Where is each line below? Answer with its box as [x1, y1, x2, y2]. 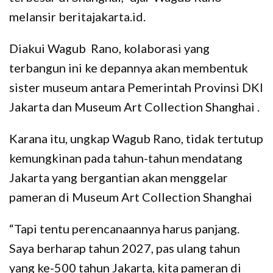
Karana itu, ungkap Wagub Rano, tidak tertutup [9, 130, 263, 146]
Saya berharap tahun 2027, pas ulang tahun [9, 240, 240, 255]
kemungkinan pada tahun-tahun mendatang [9, 150, 243, 165]
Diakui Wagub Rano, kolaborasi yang [9, 40, 210, 55]
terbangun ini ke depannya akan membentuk [9, 60, 248, 75]
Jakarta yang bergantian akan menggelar [9, 169, 228, 185]
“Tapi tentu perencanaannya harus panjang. [9, 221, 239, 236]
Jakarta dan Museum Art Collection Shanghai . [9, 99, 260, 114]
